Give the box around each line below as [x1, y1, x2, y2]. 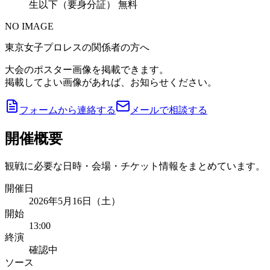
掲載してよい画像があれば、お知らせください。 [5, 77, 217, 87]
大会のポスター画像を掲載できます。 [5, 64, 169, 75]
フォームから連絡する [19, 104, 116, 115]
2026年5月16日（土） [29, 195, 121, 206]
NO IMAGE [5, 20, 54, 31]
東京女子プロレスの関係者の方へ [5, 42, 149, 52]
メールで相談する [130, 104, 207, 115]
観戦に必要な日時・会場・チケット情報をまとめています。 [5, 160, 265, 171]
